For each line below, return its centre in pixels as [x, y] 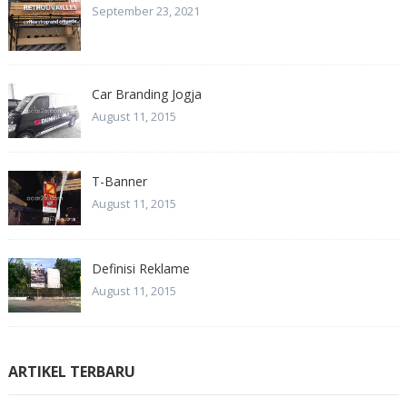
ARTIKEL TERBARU [71, 371]
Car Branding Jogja [146, 94]
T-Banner [119, 181]
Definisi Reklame [140, 268]
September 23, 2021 [145, 10]
